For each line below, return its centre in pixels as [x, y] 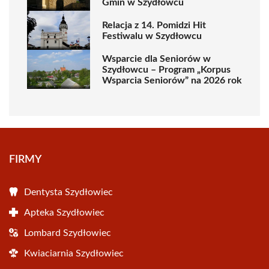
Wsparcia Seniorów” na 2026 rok [172, 80]
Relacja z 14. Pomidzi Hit [154, 25]
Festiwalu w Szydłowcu [152, 36]
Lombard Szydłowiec [68, 233]
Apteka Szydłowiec [64, 213]
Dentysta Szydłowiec [68, 192]
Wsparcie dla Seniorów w [156, 59]
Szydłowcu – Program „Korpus [166, 69]
